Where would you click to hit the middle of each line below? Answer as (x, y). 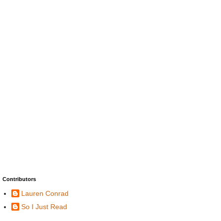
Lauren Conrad (45, 193)
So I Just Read (44, 206)
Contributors (19, 179)
